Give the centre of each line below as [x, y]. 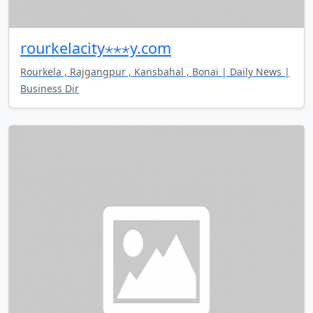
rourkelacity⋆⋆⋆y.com [96, 48]
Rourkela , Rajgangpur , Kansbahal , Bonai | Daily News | [155, 71]
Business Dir [50, 88]
